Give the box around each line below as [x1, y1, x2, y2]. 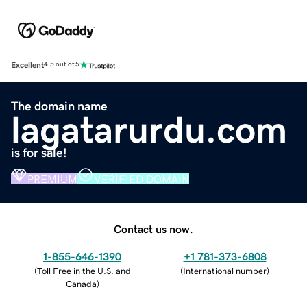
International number [183, 266, 267, 275]
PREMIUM [27, 173, 77, 184]
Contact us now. [114, 223, 193, 234]
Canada [65, 279, 97, 288]
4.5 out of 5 [44, 61, 79, 69]
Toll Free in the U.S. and [36, 266, 131, 275]
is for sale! [11, 146, 67, 159]
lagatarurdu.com [11, 110, 287, 148]
